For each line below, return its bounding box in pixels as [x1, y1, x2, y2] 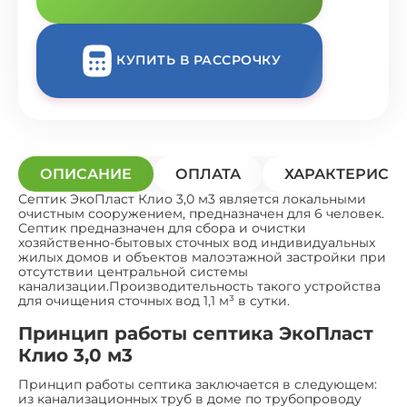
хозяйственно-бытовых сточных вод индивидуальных [18, 233, 375, 251]
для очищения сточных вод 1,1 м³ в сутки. [18, 292, 290, 309]
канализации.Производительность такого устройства [18, 277, 381, 294]
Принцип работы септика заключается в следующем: [18, 375, 377, 392]
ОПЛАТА [175, 164, 241, 183]
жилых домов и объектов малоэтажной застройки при [18, 248, 386, 265]
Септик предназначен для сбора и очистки [18, 219, 306, 236]
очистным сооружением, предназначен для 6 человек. [18, 204, 384, 222]
